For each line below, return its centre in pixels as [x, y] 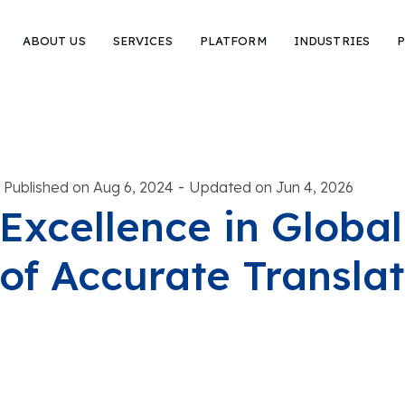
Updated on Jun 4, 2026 [271, 187]
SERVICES [142, 40]
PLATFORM [233, 40]
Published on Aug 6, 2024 [88, 187]
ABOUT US [54, 40]
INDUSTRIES [332, 40]
